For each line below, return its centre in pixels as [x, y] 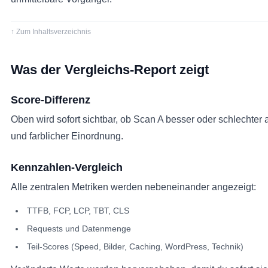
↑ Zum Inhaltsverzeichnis [51, 32]
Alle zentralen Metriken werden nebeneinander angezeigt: [133, 187]
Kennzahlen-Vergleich [67, 167]
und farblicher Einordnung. [67, 136]
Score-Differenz [51, 100]
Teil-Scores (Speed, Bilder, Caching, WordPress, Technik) [135, 246]
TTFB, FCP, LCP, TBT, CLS [78, 211]
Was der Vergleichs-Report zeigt [110, 70]
